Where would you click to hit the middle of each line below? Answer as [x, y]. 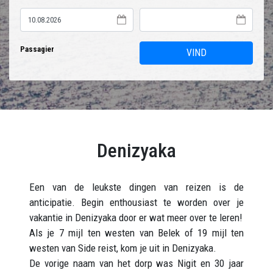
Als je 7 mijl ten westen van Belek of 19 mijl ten [136, 233]
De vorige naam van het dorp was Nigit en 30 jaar [136, 263]
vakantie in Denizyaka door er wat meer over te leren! [136, 218]
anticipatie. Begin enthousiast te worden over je [136, 202]
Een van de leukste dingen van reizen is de [136, 187]
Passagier [37, 49]
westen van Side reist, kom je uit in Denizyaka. [123, 248]
